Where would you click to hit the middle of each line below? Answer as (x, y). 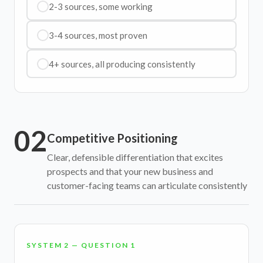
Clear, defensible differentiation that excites (135, 157)
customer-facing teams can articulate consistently (147, 185)
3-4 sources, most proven (98, 35)
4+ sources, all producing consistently (122, 64)
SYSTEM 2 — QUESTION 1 (81, 245)
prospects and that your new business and (130, 171)
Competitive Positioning (112, 138)
